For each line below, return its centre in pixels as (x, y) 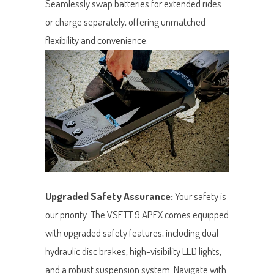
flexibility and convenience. (97, 40)
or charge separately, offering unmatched (125, 21)
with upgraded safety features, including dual (132, 233)
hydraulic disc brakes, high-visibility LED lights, (133, 251)
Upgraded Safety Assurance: (110, 196)
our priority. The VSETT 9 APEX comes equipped (137, 215)
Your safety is (201, 196)
